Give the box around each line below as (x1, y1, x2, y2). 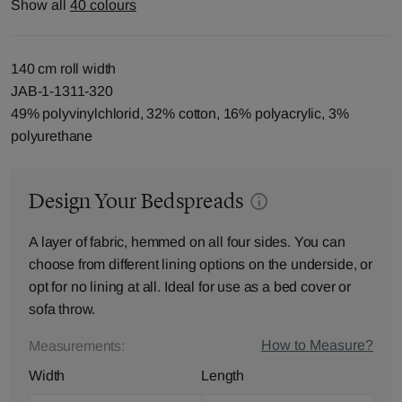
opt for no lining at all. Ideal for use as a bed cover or (29, 279, 351, 294)
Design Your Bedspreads (29, 188, 248, 214)
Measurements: (29, 338, 125, 354)
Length (201, 368, 245, 383)
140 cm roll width (11, 61, 117, 76)
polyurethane (11, 128, 93, 144)
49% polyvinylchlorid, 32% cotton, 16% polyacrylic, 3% (11, 106, 349, 121)
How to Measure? (261, 337, 373, 353)
